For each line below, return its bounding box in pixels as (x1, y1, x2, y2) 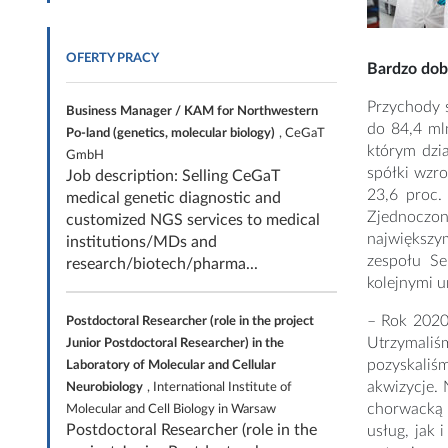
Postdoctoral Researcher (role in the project (66, 314, 314, 327)
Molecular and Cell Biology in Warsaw (66, 402, 276, 415)
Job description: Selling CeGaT (66, 167, 280, 184)
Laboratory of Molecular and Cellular (66, 358, 276, 371)
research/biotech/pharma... (66, 255, 258, 272)
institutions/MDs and (66, 233, 217, 250)
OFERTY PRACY (66, 51, 159, 64)
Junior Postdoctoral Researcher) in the (66, 336, 284, 349)
